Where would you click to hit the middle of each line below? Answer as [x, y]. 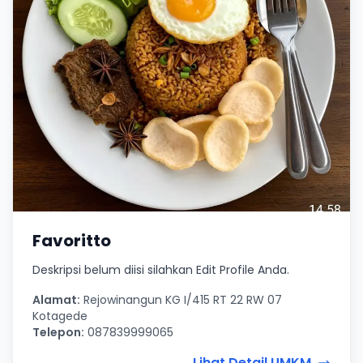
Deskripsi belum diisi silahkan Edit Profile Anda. [161, 269]
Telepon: [58, 332]
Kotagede [60, 316]
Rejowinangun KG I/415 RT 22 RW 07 [181, 299]
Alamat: [56, 299]
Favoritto [72, 240]
